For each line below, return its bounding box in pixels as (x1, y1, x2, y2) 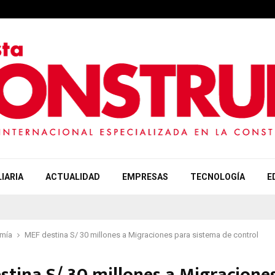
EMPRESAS (122, 172, 168, 182)
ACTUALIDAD (45, 172, 100, 182)
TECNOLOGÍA (190, 172, 245, 182)
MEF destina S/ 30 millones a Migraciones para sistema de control (25, 230, 258, 239)
